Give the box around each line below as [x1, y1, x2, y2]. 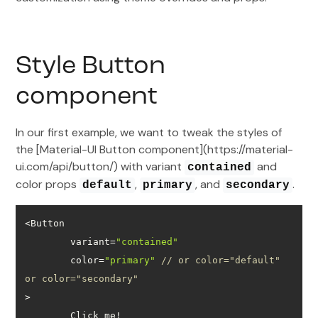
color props [16, 176, 80, 192]
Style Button [16, 53, 166, 79]
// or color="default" [161, 254, 281, 265]
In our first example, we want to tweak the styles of [16, 124, 283, 140]
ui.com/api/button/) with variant [16, 158, 185, 174]
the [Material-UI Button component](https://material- [16, 141, 294, 157]
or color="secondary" [25, 273, 139, 284]
